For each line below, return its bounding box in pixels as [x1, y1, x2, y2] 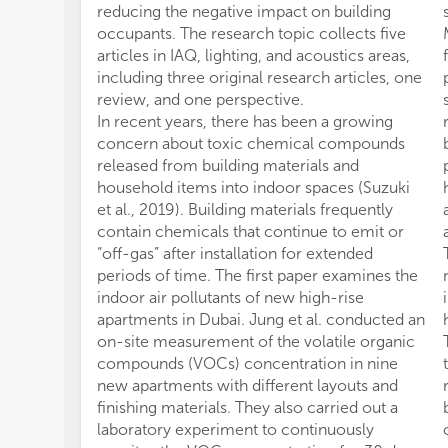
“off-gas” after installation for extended [97, 244, 373, 263]
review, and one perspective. [97, 90, 304, 109]
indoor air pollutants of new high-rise [97, 288, 364, 307]
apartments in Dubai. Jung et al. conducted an [97, 310, 425, 329]
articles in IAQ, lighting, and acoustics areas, [97, 46, 410, 65]
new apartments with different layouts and [97, 376, 398, 395]
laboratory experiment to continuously [97, 420, 374, 439]
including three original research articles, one [97, 68, 422, 87]
